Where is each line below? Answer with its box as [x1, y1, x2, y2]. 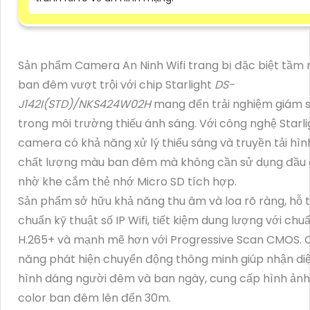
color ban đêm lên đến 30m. [18, 289, 171, 306]
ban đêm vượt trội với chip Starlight [18, 76, 215, 93]
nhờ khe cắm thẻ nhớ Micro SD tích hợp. [18, 173, 237, 190]
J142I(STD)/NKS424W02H [18, 95, 151, 112]
